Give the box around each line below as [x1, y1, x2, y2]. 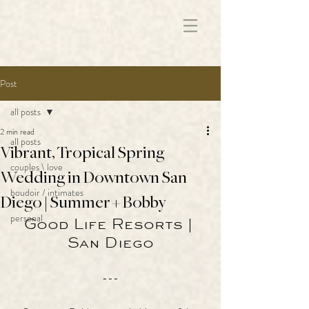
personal [10, 211, 43, 225]
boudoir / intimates [10, 186, 83, 199]
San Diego [67, 233, 154, 251]
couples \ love [10, 160, 63, 174]
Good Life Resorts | [23, 215, 197, 232]
